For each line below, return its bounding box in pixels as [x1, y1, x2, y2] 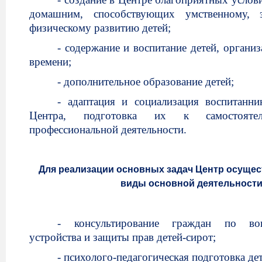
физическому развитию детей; [29, 22, 171, 34]
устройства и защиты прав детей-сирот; [29, 231, 216, 243]
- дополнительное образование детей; [57, 75, 234, 88]
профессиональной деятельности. [29, 123, 187, 136]
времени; [29, 56, 71, 68]
